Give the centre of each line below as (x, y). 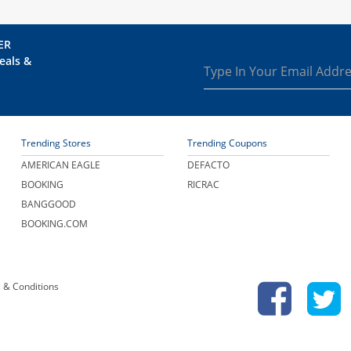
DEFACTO (208, 165)
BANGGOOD (48, 204)
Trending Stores (56, 143)
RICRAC (203, 184)
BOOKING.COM (54, 223)
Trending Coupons (227, 143)
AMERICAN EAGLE (60, 165)
